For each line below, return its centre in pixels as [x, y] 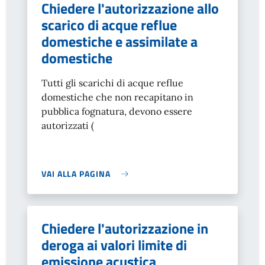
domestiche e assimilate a [119, 41]
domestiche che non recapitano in [117, 97]
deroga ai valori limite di [114, 245]
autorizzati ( [68, 125]
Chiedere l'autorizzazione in [125, 228]
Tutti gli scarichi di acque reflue [112, 83]
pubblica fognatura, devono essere [117, 111]
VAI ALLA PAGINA [76, 174]
